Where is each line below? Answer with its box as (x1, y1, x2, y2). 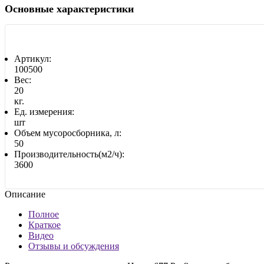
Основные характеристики (5, 2, 134, 15)
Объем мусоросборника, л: (14, 127, 121, 138)
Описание (5, 189, 45, 199)
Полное (28, 209, 59, 219)
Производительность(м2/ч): (14, 148, 124, 159)
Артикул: (14, 53, 51, 64)
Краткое (28, 219, 61, 230)
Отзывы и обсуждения (28, 240, 119, 251)
